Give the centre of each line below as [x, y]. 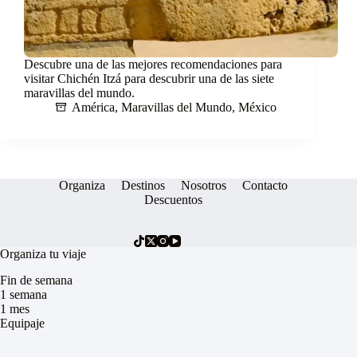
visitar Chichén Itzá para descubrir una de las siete [149, 79]
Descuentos [173, 200]
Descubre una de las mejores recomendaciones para [153, 65]
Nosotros [203, 186]
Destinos [143, 186]
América [93, 108]
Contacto [265, 186]
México [257, 108]
